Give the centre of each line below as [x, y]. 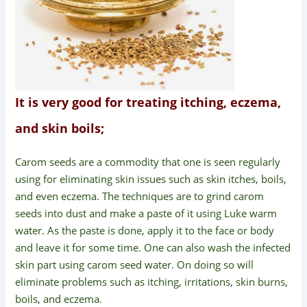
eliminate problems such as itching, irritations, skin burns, [152, 281]
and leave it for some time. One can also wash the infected [153, 247]
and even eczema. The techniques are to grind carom [140, 196]
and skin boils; [60, 128]
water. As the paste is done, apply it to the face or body [145, 230]
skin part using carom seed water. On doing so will [135, 264]
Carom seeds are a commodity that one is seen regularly [148, 161]
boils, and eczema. [59, 298]
